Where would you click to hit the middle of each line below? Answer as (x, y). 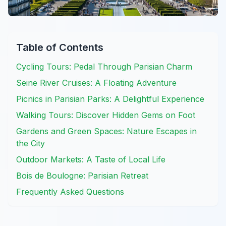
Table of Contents (60, 48)
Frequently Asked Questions (70, 192)
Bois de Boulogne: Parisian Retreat (82, 176)
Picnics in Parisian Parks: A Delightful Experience (110, 99)
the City (31, 144)
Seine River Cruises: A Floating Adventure (96, 83)
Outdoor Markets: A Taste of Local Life (91, 160)
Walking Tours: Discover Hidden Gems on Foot (106, 115)
